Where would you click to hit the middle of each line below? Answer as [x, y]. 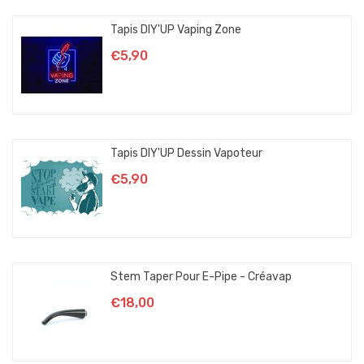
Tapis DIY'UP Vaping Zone [176, 29]
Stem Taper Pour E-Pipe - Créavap [201, 276]
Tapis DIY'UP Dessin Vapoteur [186, 153]
